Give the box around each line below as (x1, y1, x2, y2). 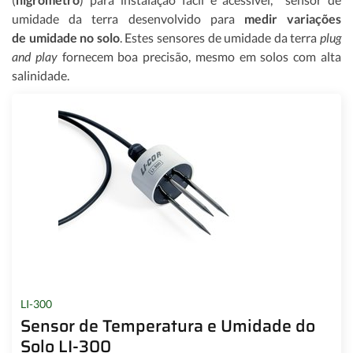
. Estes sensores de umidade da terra (119, 29, 321, 45)
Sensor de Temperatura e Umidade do (20, 312, 315, 339)
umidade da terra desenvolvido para (12, 10, 244, 26)
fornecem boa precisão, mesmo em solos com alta (57, 48, 342, 64)
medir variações (243, 10, 342, 26)
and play (12, 48, 58, 64)
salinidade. (12, 67, 69, 83)
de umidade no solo (12, 29, 120, 45)
